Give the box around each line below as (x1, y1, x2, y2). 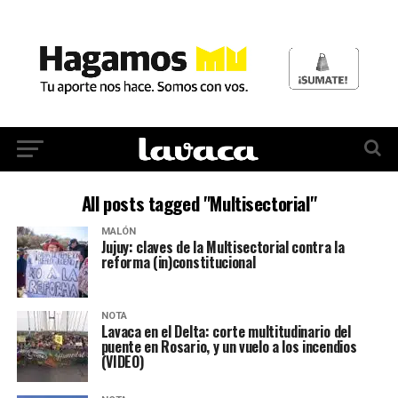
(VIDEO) (100, 350, 144, 372)
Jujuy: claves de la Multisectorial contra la (100, 235, 345, 258)
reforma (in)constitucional (100, 251, 256, 273)
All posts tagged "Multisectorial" (81, 188, 317, 217)
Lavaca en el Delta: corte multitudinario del (100, 320, 351, 342)
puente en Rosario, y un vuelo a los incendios (100, 335, 357, 357)
